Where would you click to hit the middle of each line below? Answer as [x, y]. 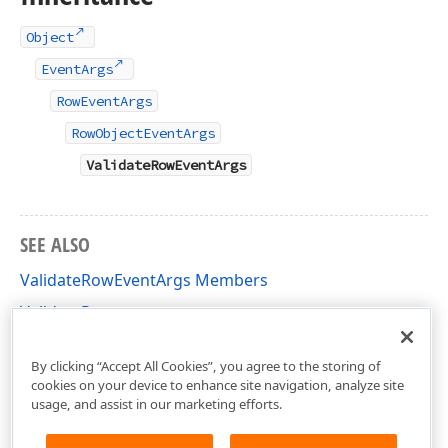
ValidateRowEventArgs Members [144, 280]
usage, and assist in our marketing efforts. [156, 403]
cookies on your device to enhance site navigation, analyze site [217, 384]
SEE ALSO [55, 244]
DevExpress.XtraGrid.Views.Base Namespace [188, 344]
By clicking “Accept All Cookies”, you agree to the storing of [205, 365]
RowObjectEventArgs [143, 133]
